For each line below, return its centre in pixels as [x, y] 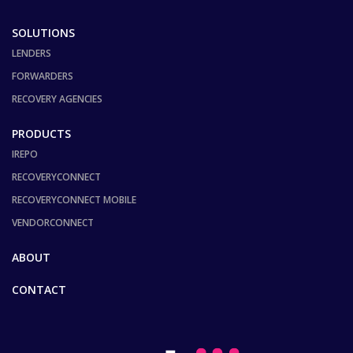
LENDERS [32, 53]
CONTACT [39, 289]
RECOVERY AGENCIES [57, 98]
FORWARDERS [43, 76]
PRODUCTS [41, 133]
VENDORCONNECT [53, 222]
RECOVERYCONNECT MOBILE [74, 199]
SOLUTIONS [43, 32]
